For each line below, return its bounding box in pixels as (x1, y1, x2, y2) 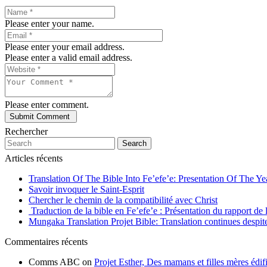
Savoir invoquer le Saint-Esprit (29, 184, 144, 195)
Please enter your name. (5, 18, 94, 29)
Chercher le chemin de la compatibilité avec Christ (29, 195, 218, 206)
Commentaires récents (5, 237, 88, 247)
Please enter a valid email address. (5, 52, 132, 63)
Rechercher (5, 126, 48, 137)
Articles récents (5, 153, 63, 164)
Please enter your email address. (5, 42, 125, 52)
